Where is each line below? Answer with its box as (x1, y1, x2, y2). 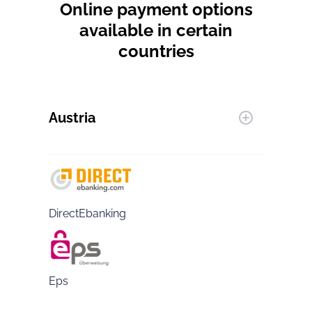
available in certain (79, 20, 233, 40)
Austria (49, 109, 95, 126)
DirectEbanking (49, 207, 126, 220)
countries (118, 41, 194, 61)
